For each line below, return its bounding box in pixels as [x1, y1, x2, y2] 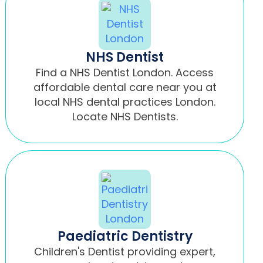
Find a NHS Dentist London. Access [36, 65, 214, 80]
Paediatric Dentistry [57, 227, 193, 245]
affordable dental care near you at [33, 79, 217, 95]
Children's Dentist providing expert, [34, 244, 216, 259]
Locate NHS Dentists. [72, 109, 178, 124]
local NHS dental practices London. [34, 94, 215, 109]
